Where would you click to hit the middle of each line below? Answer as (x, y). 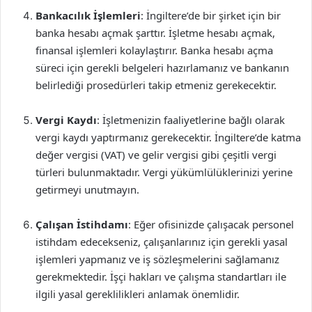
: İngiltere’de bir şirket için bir (211, 15)
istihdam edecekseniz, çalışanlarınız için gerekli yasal (162, 242)
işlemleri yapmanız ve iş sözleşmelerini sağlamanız (157, 259)
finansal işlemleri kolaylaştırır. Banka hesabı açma (154, 50)
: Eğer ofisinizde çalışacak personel (211, 224)
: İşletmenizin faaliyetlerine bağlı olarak (191, 120)
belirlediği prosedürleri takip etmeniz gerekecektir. (156, 85)
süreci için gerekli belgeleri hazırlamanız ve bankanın (162, 68)
